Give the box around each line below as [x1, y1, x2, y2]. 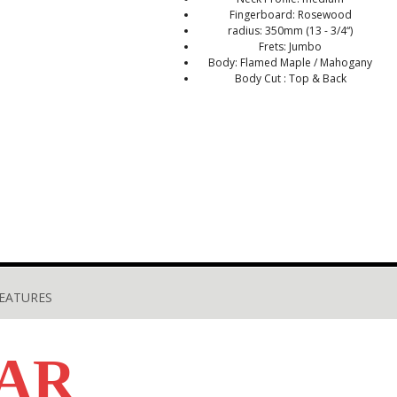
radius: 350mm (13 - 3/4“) [228, 23, 354, 38]
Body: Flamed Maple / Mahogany [208, 55, 373, 70]
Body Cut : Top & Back [234, 71, 346, 86]
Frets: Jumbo [259, 39, 323, 54]
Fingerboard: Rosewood [229, 7, 352, 22]
